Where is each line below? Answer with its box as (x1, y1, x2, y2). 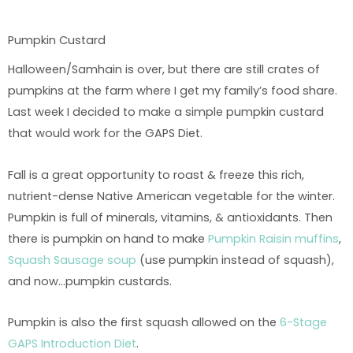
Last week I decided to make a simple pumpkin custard (8, 104, 324, 121)
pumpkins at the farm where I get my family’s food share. (8, 83, 337, 99)
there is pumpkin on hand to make (8, 230, 208, 247)
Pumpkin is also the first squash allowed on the (8, 314, 280, 331)
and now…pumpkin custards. (8, 273, 172, 289)
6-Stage (280, 314, 327, 331)
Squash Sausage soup (8, 251, 136, 268)
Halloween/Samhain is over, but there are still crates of (8, 61, 320, 78)
